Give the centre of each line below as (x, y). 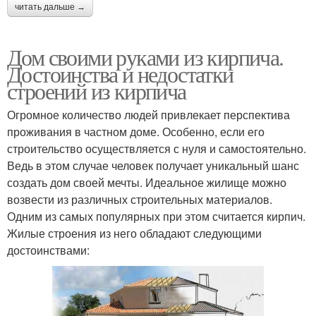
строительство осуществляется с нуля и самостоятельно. (157, 149)
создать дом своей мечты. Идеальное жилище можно (147, 183)
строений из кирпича (97, 91)
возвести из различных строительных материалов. (140, 200)
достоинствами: (48, 250)
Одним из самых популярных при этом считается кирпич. (156, 217)
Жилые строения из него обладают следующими (134, 233)
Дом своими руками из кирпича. (145, 57)
